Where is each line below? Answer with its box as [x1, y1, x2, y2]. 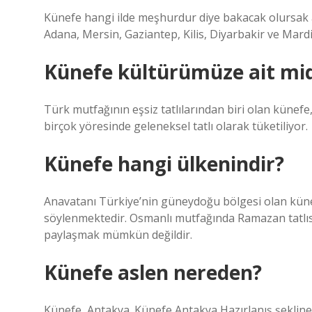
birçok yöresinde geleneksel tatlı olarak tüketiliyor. [44, 118, 308, 134]
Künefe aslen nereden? [44, 259, 262, 286]
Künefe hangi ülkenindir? [44, 150, 284, 177]
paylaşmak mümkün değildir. [44, 227, 192, 242]
